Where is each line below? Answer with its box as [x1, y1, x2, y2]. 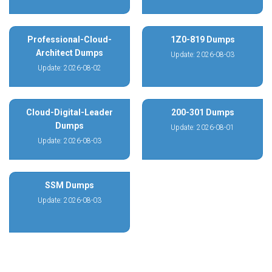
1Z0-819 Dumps [170, 35, 235, 44]
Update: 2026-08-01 [171, 123, 234, 132]
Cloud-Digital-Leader [26, 107, 113, 117]
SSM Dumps [45, 180, 94, 190]
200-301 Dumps [171, 107, 234, 117]
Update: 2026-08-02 [38, 64, 101, 72]
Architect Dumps [36, 48, 103, 58]
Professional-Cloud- [27, 35, 112, 44]
